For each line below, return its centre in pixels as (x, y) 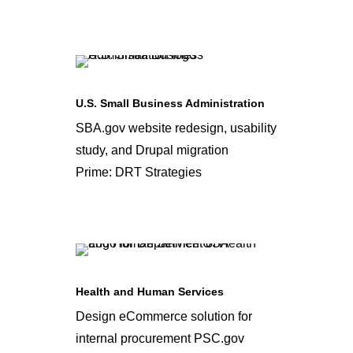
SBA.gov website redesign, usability (176, 128)
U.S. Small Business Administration (170, 103)
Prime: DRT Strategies (139, 172)
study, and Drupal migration (152, 150)
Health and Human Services (150, 292)
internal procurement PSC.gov (160, 338)
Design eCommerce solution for (164, 316)
